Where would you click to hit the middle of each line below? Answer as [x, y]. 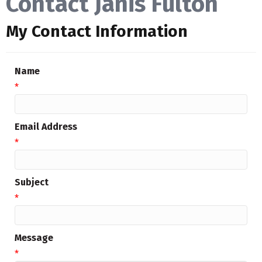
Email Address [46, 127]
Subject [32, 182]
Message [34, 238]
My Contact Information [97, 32]
